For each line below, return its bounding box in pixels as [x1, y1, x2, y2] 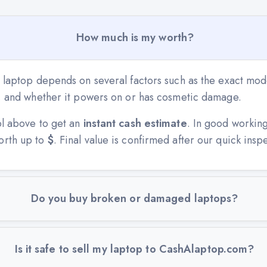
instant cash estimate [83, 115, 187, 131]
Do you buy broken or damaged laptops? [30, 190, 238, 206]
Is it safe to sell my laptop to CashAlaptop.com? [14, 241, 254, 257]
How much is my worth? [76, 29, 194, 45]
